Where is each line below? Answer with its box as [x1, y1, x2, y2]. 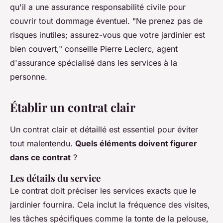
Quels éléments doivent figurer [75, 138, 197, 149]
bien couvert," [10, 44, 62, 54]
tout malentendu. [10, 138, 75, 149]
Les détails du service [10, 172, 101, 185]
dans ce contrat [10, 152, 71, 163]
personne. [10, 72, 47, 82]
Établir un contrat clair [10, 99, 135, 115]
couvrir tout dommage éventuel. [10, 16, 132, 26]
